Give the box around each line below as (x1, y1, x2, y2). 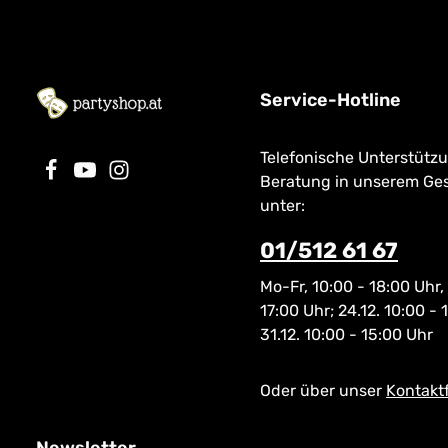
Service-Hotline (260, 89, 401, 111)
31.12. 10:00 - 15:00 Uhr (260, 325, 433, 344)
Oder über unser (260, 381, 386, 400)
